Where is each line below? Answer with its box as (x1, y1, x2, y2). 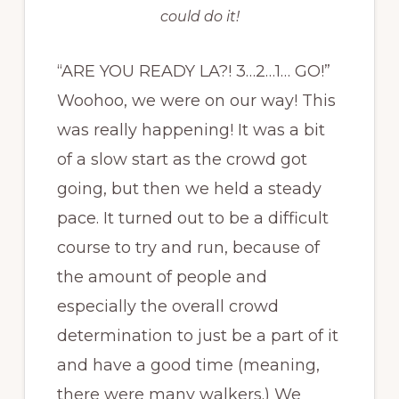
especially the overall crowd (56, 297, 279, 317)
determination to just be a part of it (56, 326, 338, 346)
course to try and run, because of (56, 238, 320, 258)
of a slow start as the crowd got (56, 150, 307, 170)
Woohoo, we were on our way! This (56, 91, 336, 111)
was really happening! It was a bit (56, 120, 325, 141)
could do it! (159, 8, 240, 26)
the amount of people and (56, 267, 267, 288)
